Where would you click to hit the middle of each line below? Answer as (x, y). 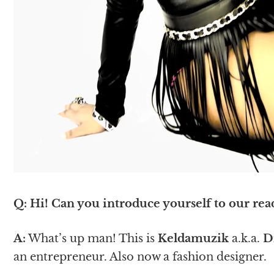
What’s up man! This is (92, 238)
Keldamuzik (193, 238)
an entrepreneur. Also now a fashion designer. (140, 257)
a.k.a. (246, 238)
